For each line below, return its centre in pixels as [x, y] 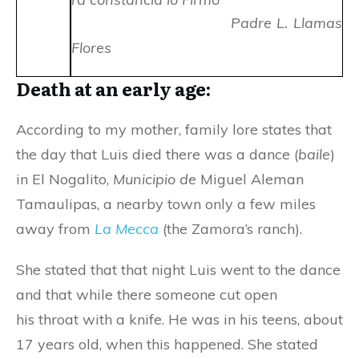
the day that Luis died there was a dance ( [157, 154]
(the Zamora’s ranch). [232, 228]
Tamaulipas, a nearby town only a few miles [166, 204]
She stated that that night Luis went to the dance [178, 269]
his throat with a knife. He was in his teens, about [179, 319]
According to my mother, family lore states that [174, 129]
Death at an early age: [113, 88]
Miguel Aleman [250, 179]
